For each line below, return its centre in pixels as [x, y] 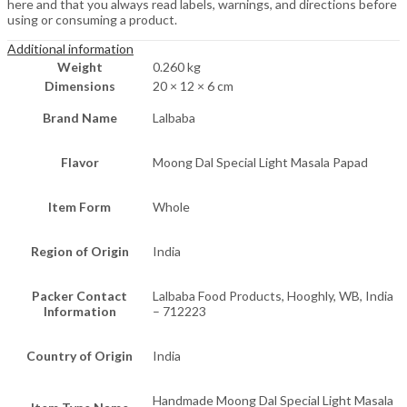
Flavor [79, 163]
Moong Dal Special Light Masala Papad [260, 163]
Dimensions [79, 86]
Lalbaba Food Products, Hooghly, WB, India [273, 296]
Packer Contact [79, 296]
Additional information [70, 49]
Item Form [79, 207]
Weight [79, 67]
